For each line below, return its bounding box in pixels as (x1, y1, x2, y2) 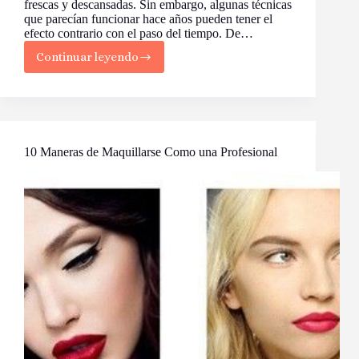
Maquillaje (93, 84, 151, 99)
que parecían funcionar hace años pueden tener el (24, 12, 272, 26)
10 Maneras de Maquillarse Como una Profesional (24, 145, 277, 159)
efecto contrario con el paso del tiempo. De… (24, 26, 253, 41)
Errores (93, 55, 136, 71)
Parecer (93, 142, 137, 157)
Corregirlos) (93, 200, 162, 215)
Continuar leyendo (36, 50, 139, 65)
